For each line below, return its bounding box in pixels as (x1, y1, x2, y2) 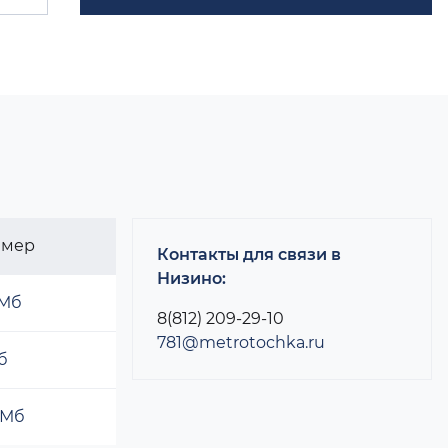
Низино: (157, 269, 226, 288)
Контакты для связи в (157, 245, 341, 264)
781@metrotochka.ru (157, 333, 325, 352)
